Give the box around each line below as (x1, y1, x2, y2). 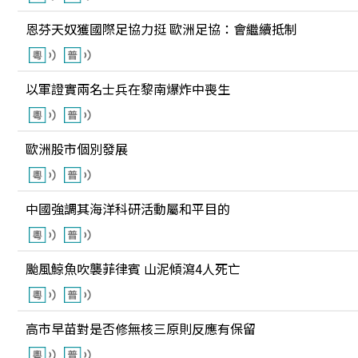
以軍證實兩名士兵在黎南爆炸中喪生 (26, 79, 230, 98)
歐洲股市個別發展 (26, 139, 128, 158)
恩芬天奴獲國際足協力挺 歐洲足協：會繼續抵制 (26, 19, 297, 38)
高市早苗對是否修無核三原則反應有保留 (26, 319, 256, 338)
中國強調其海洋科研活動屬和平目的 (26, 199, 230, 218)
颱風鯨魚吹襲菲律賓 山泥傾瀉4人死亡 (26, 259, 241, 278)
